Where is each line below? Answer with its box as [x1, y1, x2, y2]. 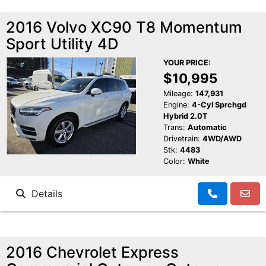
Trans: [163, 123, 185, 132]
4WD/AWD [202, 134, 242, 144]
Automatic [187, 123, 227, 132]
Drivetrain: [163, 134, 200, 144]
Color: [163, 157, 185, 166]
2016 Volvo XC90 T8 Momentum [6, 18, 242, 37]
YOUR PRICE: [163, 58, 211, 68]
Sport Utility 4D [6, 34, 118, 53]
